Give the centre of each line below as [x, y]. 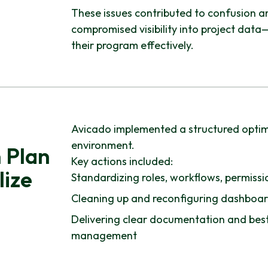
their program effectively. [132, 45]
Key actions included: [122, 161]
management [104, 235]
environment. [103, 145]
